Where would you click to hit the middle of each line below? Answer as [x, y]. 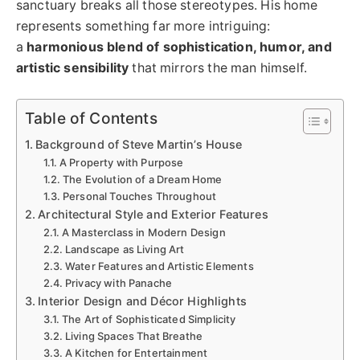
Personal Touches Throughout [139, 196]
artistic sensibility [73, 68]
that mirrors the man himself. [218, 68]
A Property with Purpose [121, 162]
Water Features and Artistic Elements [159, 266]
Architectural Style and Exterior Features [153, 214]
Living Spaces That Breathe [134, 335]
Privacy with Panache [119, 282]
